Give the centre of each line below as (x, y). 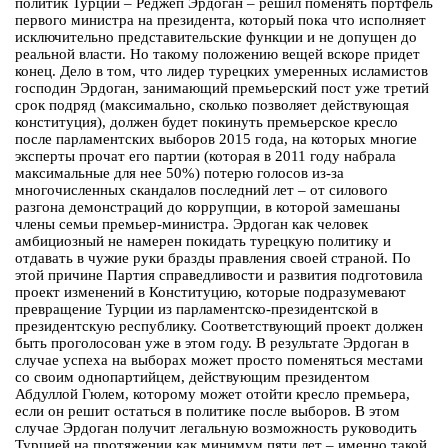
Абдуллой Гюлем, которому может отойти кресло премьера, (212, 394)
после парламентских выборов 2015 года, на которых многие (216, 139)
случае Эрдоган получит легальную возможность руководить (216, 428)
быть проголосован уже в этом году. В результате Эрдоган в (212, 343)
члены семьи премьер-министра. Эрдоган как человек (191, 224)
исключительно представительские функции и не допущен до (216, 37)
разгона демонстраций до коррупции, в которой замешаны (207, 207)
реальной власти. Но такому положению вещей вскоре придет (217, 54)
